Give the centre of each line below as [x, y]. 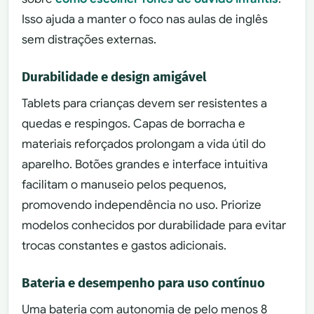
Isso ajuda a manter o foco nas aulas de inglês [145, 19]
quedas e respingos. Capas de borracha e [134, 123]
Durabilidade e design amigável [115, 77]
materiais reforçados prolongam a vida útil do [144, 144]
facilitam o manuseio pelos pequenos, [124, 184]
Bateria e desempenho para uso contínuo [144, 284]
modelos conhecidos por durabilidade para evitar [154, 225]
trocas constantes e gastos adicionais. [124, 245]
